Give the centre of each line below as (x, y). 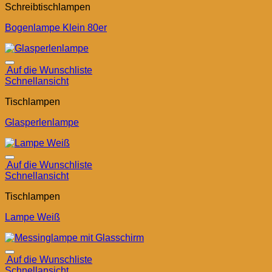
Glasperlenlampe (42, 123)
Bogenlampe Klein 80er (56, 28)
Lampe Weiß (32, 217)
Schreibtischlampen (48, 7)
